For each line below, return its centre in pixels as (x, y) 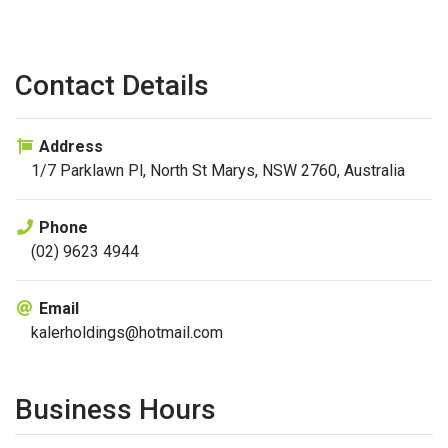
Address (69, 146)
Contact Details (112, 85)
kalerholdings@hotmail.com (127, 332)
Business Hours (115, 409)
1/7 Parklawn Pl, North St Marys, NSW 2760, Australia (218, 170)
